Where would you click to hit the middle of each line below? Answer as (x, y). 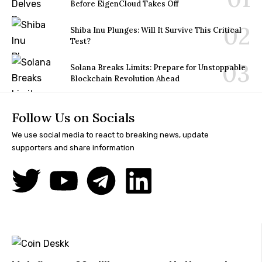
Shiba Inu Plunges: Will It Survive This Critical (156, 30)
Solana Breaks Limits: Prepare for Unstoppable (158, 67)
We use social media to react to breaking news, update (110, 135)
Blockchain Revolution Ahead (125, 78)
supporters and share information (73, 147)
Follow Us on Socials (73, 117)
